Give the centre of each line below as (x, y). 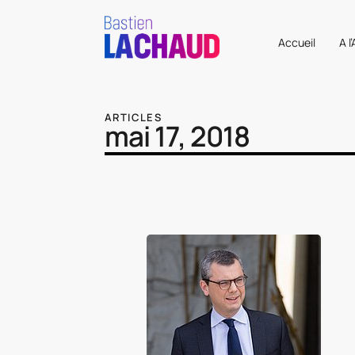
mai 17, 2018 (177, 136)
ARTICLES (134, 117)
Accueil (297, 42)
